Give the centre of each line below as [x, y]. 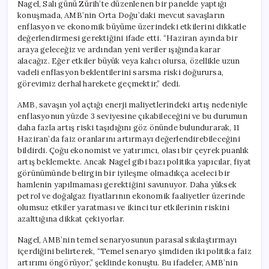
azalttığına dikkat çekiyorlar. [71, 219]
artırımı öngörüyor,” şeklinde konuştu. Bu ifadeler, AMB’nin [128, 262]
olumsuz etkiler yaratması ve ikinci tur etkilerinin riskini [123, 207]
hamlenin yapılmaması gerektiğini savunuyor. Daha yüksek [127, 184]
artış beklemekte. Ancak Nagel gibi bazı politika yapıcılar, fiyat [134, 162]
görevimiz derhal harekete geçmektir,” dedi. [99, 83]
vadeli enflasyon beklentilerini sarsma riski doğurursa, [120, 72]
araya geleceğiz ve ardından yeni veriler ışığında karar [119, 49]
